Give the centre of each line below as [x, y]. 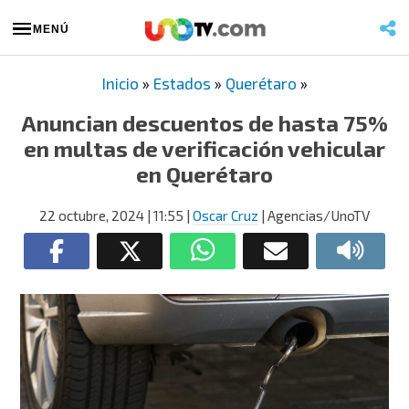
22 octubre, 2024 [92, 215]
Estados [182, 83]
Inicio [120, 83]
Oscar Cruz [225, 215]
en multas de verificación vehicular [204, 148]
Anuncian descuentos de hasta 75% [204, 123]
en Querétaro [204, 174]
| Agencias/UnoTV [314, 215]
